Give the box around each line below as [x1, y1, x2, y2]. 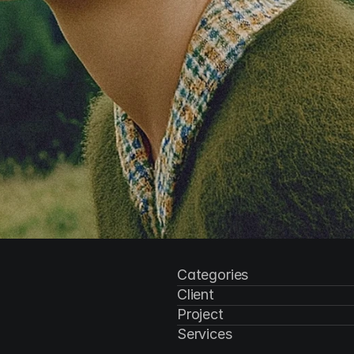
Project [177, 306, 224, 322]
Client [177, 286, 214, 303]
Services [177, 326, 232, 342]
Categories [177, 266, 249, 283]
